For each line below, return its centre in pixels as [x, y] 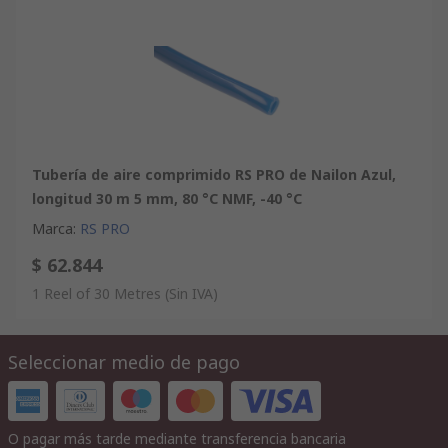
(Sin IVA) [191, 293]
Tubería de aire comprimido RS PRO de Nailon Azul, [214, 174]
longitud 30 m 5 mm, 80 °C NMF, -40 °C [167, 198]
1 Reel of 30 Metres [96, 293]
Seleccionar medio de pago [124, 361]
